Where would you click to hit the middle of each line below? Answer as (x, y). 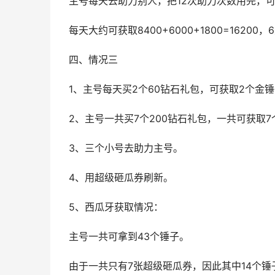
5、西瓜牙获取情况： (116, 207)
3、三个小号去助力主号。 (126, 148)
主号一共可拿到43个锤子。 (129, 237)
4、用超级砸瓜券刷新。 (121, 178)
